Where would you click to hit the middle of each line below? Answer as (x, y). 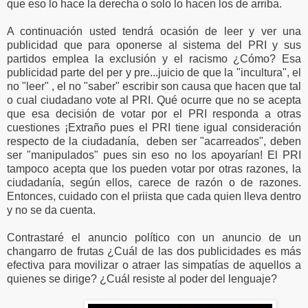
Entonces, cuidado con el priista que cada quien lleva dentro (154, 196)
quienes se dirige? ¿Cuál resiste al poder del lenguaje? (142, 278)
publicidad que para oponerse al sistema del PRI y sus (154, 45)
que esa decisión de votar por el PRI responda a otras (154, 113)
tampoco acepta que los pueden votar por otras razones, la (154, 168)
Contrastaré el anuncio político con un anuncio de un (154, 237)
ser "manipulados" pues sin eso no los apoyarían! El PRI (154, 155)
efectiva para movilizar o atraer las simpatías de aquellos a (154, 265)
